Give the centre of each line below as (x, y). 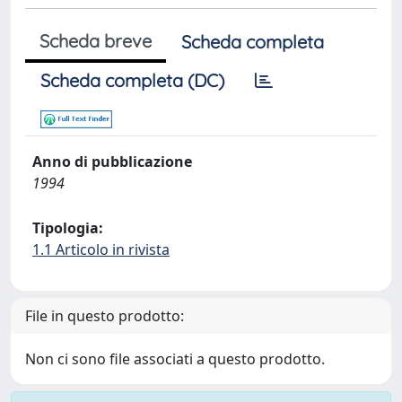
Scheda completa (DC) (132, 80)
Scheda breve (96, 41)
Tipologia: (68, 228)
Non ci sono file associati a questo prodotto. (175, 359)
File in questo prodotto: (105, 316)
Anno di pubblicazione (112, 162)
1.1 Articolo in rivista (101, 249)
